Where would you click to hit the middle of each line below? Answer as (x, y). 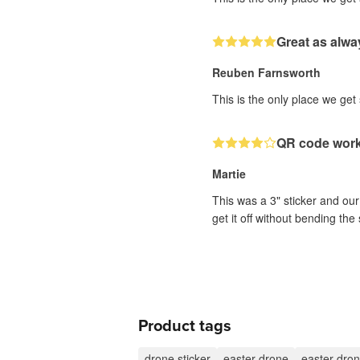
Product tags (185, 326)
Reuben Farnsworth (266, 72)
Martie (229, 173)
